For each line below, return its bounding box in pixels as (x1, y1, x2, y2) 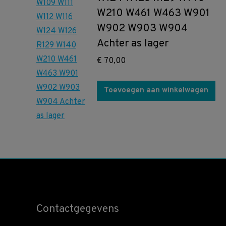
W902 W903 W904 (97, 22, 188, 35)
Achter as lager (97, 37, 168, 50)
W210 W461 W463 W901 (97, 7, 210, 20)
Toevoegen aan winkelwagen (104, 86, 208, 95)
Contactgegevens (36, 202, 119, 216)
